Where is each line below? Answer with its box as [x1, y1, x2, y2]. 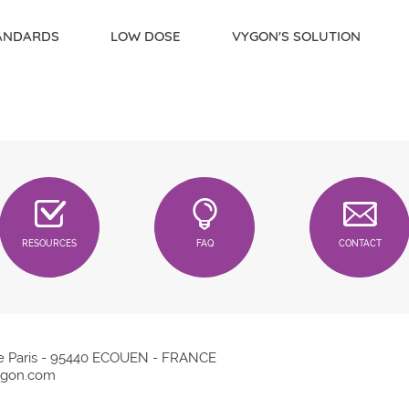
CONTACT [338, 237, 382, 248]
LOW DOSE [110, 27, 182, 45]
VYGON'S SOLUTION [232, 27, 362, 45]
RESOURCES [22, 237, 77, 248]
